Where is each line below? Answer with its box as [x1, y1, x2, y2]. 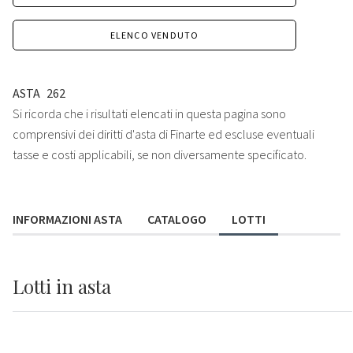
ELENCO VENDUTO [110, 29, 199, 42]
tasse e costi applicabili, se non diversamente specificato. [13, 147, 307, 163]
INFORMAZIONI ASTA [13, 211, 122, 228]
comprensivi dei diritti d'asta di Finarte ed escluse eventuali [13, 126, 314, 143]
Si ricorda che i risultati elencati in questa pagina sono [13, 106, 286, 122]
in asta [56, 273, 111, 299]
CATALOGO [147, 211, 206, 228]
